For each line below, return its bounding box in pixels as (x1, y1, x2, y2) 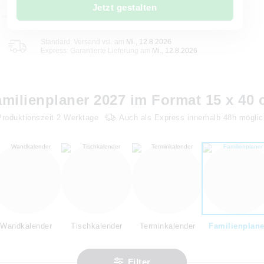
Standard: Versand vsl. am (40, 37, 126, 46)
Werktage (61, 113, 98, 122)
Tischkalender (71, 222, 123, 230)
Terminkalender (139, 222, 196, 230)
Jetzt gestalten (92, 2, 157, 12)
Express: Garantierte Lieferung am (40, 46, 152, 55)
